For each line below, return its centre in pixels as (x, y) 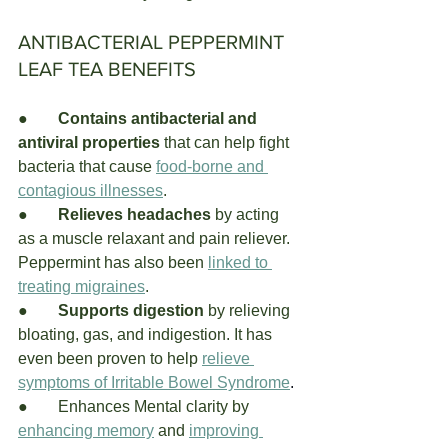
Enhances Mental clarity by (153, 406)
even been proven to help (110, 358)
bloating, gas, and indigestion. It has (147, 334)
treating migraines (81, 286)
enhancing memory (86, 430)
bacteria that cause (85, 166)
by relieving (249, 310)
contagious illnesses (90, 190)
